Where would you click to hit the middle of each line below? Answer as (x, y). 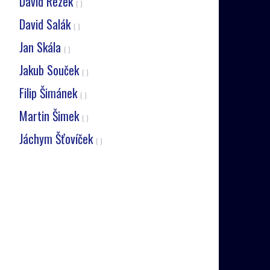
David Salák (46, 24)
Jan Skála (41, 47)
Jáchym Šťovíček (57, 139)
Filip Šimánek (49, 93)
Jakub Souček (50, 70)
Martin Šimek (50, 116)
